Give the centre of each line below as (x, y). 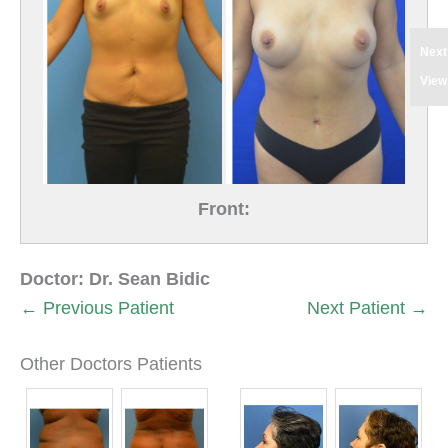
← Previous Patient (97, 307)
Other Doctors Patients (111, 363)
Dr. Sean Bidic (149, 278)
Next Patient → (367, 307)
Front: (223, 208)
